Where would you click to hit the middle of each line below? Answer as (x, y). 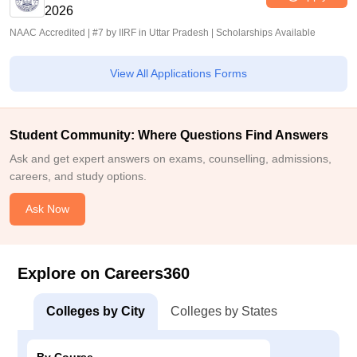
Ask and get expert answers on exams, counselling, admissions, (171, 159)
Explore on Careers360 (104, 273)
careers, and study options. (78, 176)
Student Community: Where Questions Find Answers (169, 135)
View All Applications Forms (178, 73)
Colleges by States (224, 311)
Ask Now (47, 209)
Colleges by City (96, 311)
